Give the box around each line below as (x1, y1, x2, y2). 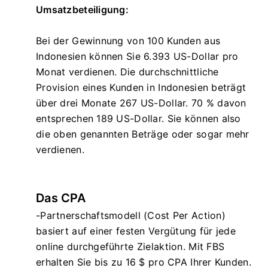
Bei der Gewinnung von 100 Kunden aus (36, 34, 221, 47)
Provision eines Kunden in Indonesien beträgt (36, 81, 246, 93)
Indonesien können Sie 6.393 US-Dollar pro (36, 50, 239, 62)
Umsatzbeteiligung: (36, 3, 129, 16)
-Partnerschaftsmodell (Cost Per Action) (36, 209, 226, 221)
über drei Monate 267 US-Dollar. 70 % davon (36, 96, 246, 109)
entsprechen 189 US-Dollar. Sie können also (36, 112, 241, 124)
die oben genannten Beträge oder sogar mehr (36, 127, 249, 140)
